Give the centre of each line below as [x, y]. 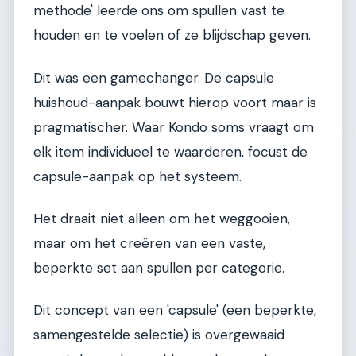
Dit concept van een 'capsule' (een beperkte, [175, 310]
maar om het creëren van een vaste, [149, 244]
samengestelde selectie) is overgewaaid [159, 335]
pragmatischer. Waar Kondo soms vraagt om [174, 127]
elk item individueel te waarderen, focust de [170, 151]
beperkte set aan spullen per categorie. [159, 268]
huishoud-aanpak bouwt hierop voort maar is [175, 102]
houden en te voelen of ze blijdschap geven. [172, 35]
